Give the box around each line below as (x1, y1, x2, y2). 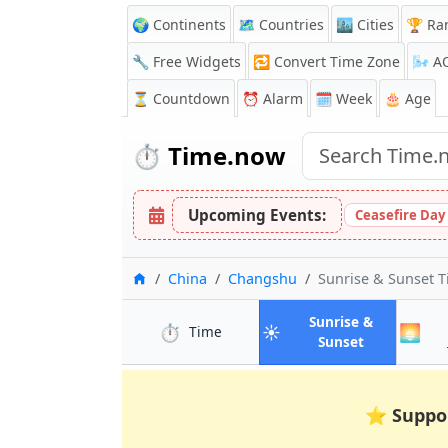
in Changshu (220, 321, 301, 340)
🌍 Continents (132, 15, 226, 34)
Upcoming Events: (188, 205, 326, 225)
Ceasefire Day (355, 206, 445, 224)
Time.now (162, 139, 286, 172)
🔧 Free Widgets (132, 52, 241, 71)
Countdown (153, 89, 230, 108)
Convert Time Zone (274, 52, 400, 71)
